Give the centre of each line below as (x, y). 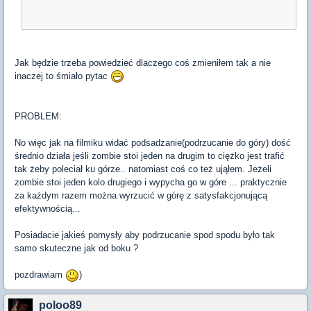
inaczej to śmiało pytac (62, 76)
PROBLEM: (38, 117)
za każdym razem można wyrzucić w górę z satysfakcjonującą (141, 196)
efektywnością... (48, 209)
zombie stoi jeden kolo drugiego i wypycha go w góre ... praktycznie (151, 183)
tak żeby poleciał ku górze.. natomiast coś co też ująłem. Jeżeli (143, 169)
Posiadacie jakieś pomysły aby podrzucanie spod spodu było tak (145, 235)
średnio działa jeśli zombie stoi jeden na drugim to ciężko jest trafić (150, 156)
